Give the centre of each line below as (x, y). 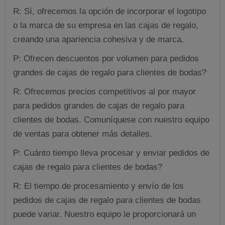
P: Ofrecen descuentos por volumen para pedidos (106, 58)
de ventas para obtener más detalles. (83, 134)
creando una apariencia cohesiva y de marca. (98, 39)
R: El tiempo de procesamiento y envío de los (98, 186)
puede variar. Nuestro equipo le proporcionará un (104, 214)
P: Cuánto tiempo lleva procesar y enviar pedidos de (111, 153)
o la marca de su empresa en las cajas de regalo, (106, 25)
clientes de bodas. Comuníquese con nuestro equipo (111, 120)
